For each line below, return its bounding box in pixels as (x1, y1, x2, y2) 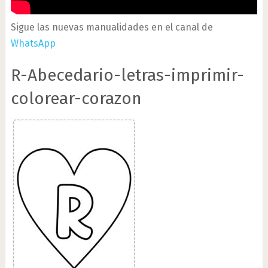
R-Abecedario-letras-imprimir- (10, 65, 244, 85)
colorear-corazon (10, 89, 142, 108)
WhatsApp (10, 38, 56, 49)
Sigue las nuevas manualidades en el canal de (10, 22, 213, 33)
